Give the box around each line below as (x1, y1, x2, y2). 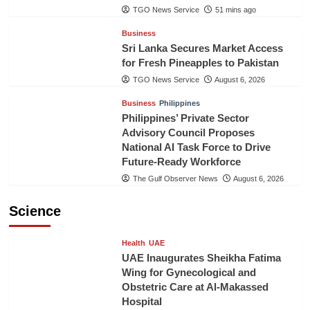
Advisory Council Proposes (121, 126, 255, 138)
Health (121, 238, 145, 247)
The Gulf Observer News (132, 174, 218, 183)
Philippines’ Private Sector (121, 111, 249, 124)
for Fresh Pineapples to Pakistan (121, 56, 279, 69)
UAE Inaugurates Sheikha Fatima (121, 251, 281, 264)
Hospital (121, 295, 162, 307)
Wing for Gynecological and (121, 266, 256, 278)
